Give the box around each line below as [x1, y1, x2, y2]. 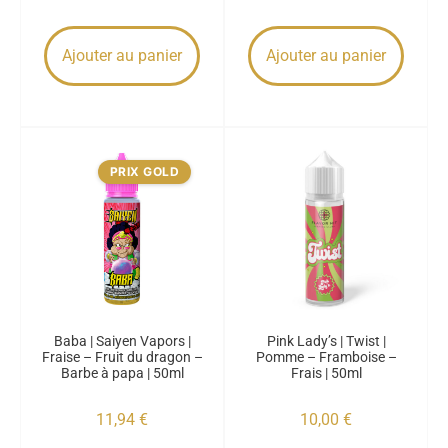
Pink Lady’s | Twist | [266, 333, 386, 349]
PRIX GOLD [109, 164, 179, 179]
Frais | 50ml [290, 365, 362, 381]
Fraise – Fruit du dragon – [41, 349, 203, 365]
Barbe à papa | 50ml [60, 365, 184, 381]
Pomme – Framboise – [255, 349, 397, 365]
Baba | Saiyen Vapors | [53, 333, 191, 349]
